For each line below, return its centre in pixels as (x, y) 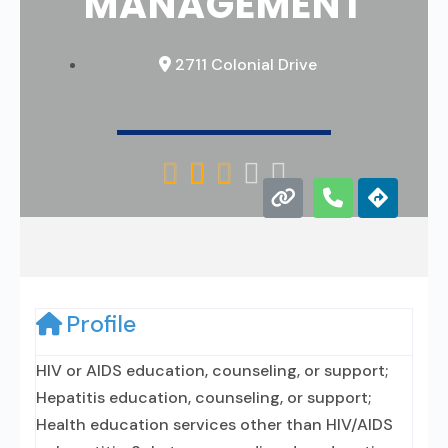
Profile (101, 324)
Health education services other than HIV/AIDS (214, 424)
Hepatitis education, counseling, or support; (203, 397)
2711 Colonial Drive (245, 64)
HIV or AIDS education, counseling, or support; (212, 370)
